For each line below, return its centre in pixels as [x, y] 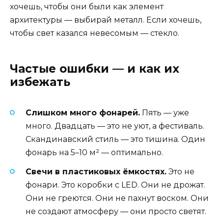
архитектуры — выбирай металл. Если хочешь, [106, 20]
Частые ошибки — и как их [95, 69]
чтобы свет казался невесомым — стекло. [95, 33]
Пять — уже [165, 113]
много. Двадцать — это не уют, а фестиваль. [115, 126]
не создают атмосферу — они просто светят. [116, 211]
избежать [40, 82]
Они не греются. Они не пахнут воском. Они [117, 198]
